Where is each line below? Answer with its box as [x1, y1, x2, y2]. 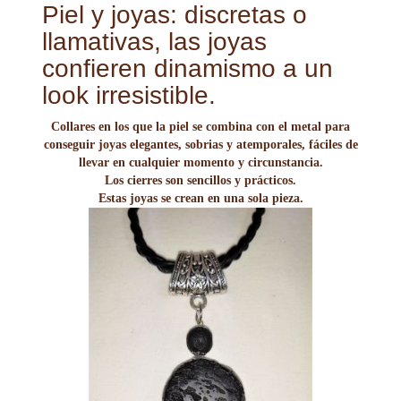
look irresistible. [42, 81, 216, 109]
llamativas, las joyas [42, 27, 267, 55]
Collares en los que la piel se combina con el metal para [51, 119, 350, 133]
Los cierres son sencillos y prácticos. [105, 173, 296, 187]
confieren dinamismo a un [42, 54, 333, 82]
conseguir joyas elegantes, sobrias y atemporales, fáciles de [43, 137, 358, 151]
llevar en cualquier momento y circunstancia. [78, 155, 323, 169]
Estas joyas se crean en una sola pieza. [98, 191, 303, 205]
